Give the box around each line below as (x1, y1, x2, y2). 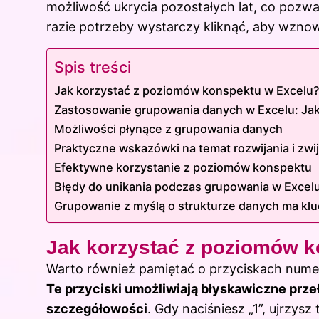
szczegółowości (46, 301, 147, 317)
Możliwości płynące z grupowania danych (54, 122, 283, 137)
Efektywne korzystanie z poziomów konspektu (54, 160, 312, 175)
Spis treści (54, 58, 131, 77)
